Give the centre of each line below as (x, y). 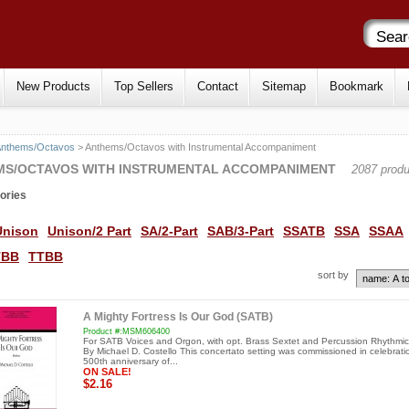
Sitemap (284, 86)
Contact (218, 86)
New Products (53, 86)
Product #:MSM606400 (126, 332)
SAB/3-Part (241, 231)
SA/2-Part (169, 231)
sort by (334, 274)
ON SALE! (107, 372)
